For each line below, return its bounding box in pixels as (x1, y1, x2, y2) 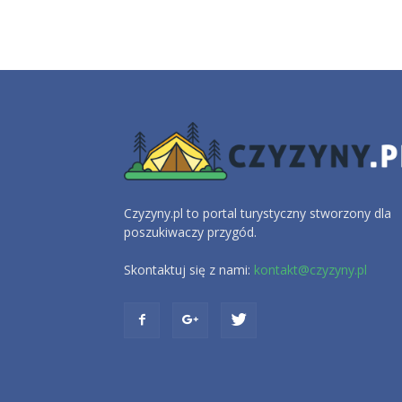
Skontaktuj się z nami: (124, 260, 254, 278)
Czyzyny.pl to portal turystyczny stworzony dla (124, 204, 391, 222)
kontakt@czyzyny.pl (254, 260, 367, 278)
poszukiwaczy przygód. (124, 223, 257, 240)
